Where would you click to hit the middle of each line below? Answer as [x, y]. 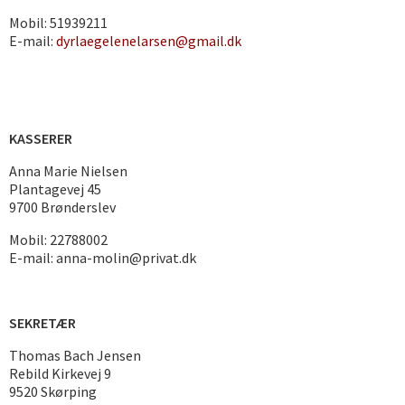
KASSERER [41, 138]
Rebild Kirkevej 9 [60, 373]
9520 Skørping [53, 391]
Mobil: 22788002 [60, 240]
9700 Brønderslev [62, 207]
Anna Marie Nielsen [68, 171]
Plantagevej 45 [55, 189]
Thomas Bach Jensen [75, 355]
